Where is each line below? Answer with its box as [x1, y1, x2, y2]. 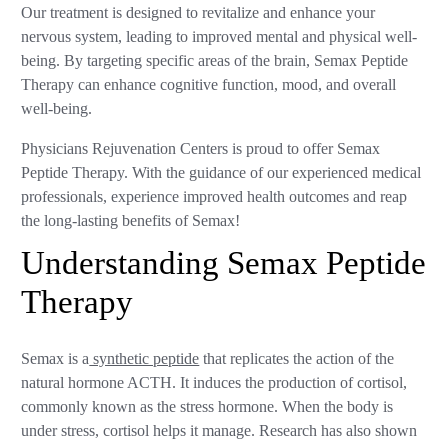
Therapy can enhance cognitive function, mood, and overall [21, 75, 397, 94]
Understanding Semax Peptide [21, 244, 427, 281]
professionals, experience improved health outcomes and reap [21, 187, 408, 206]
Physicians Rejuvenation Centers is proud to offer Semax [21, 139, 381, 158]
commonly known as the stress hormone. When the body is [21, 397, 394, 416]
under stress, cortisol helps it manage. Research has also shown [21, 421, 418, 440]
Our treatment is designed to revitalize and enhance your [21, 3, 376, 22]
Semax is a [21, 349, 90, 368]
